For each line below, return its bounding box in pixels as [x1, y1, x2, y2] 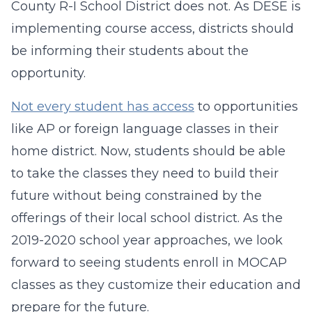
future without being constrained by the [11, 188, 262, 203]
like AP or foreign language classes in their [11, 121, 279, 136]
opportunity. [11, 65, 86, 81]
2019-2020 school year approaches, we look [11, 233, 283, 248]
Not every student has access [11, 99, 194, 114]
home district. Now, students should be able [11, 143, 286, 159]
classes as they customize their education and [11, 277, 301, 292]
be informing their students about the [11, 43, 249, 58]
